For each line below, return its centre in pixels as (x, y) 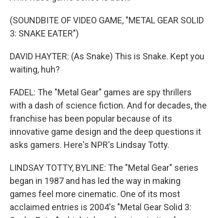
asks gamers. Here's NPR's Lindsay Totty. (90, 145)
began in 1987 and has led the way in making (95, 181)
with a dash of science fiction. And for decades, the (108, 105)
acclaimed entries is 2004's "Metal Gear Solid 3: (100, 207)
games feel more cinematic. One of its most (95, 194)
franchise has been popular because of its (91, 118)
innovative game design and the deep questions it (105, 132)
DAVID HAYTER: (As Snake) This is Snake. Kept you (107, 56)
